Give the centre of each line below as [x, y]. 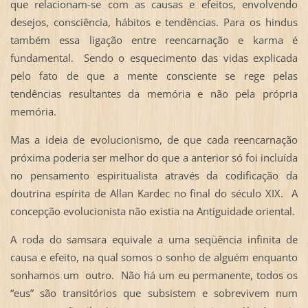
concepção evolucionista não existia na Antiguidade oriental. [152, 211]
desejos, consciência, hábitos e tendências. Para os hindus [154, 22]
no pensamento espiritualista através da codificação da [154, 175]
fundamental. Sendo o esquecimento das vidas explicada [154, 57]
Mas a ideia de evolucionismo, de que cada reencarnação [154, 139]
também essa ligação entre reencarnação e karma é [154, 40]
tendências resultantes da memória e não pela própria [154, 93]
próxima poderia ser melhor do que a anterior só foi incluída [154, 157]
